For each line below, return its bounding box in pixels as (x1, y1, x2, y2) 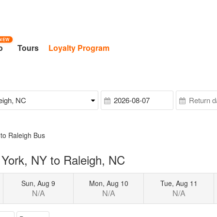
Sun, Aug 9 (21, 178, 56, 188)
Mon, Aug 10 (89, 178, 128, 188)
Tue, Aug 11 (160, 178, 198, 188)
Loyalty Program (48, 42, 110, 53)
